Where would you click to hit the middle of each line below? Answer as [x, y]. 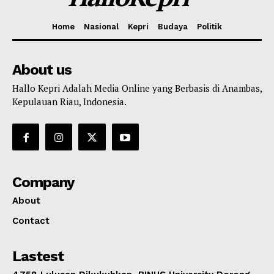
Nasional [101, 27]
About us [42, 70]
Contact [31, 221]
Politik [209, 27]
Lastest [38, 257]
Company [43, 183]
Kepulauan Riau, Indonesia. [69, 102]
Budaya [173, 27]
